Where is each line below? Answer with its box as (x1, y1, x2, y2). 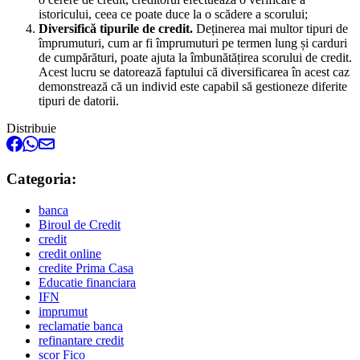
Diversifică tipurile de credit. (39, 22, 193, 36)
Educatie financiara (39, 275, 136, 289)
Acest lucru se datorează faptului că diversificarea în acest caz (39, 65, 350, 80)
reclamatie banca (39, 318, 123, 333)
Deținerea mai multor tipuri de (193, 22, 348, 36)
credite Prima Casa (39, 260, 133, 275)
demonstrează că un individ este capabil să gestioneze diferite (39, 80, 347, 94)
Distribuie (6, 121, 56, 136)
